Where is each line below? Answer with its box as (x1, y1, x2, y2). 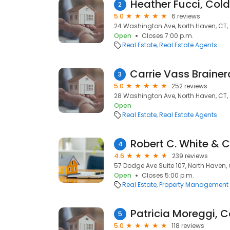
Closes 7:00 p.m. (142, 31, 194, 40)
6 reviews (171, 12, 200, 21)
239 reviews (172, 151, 208, 160)
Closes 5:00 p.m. (142, 171, 194, 180)
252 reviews (171, 82, 207, 90)
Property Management (159, 180, 228, 189)
